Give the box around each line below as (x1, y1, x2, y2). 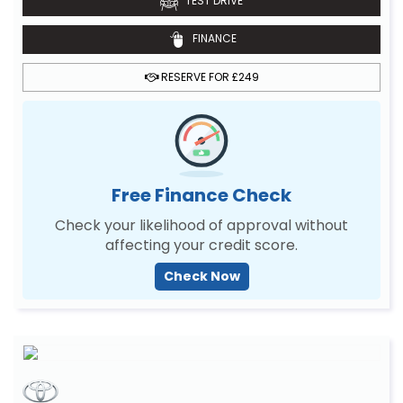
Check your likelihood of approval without (55, 215, 348, 236)
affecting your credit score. (105, 235, 298, 255)
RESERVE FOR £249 (157, 69, 259, 85)
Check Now (163, 267, 240, 285)
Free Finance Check (112, 183, 291, 208)
